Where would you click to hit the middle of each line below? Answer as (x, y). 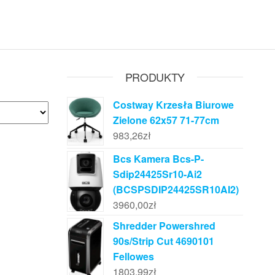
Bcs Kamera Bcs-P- (158, 159)
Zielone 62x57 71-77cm (166, 120)
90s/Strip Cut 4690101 (163, 241)
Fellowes (133, 257)
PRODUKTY (155, 77)
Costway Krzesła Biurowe (173, 105)
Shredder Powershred (164, 226)
